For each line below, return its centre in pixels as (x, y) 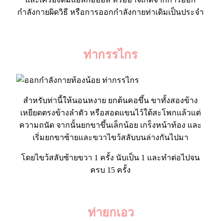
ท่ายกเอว (110, 212)
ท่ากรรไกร (110, 55)
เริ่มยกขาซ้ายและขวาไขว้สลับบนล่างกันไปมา (110, 137)
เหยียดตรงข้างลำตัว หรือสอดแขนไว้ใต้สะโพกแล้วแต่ (110, 112)
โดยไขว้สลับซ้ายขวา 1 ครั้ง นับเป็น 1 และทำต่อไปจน (110, 157)
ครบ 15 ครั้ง (110, 170)
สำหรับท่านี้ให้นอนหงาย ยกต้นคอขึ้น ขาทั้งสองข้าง (110, 100)
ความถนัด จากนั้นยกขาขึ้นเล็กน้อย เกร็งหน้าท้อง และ (110, 125)
